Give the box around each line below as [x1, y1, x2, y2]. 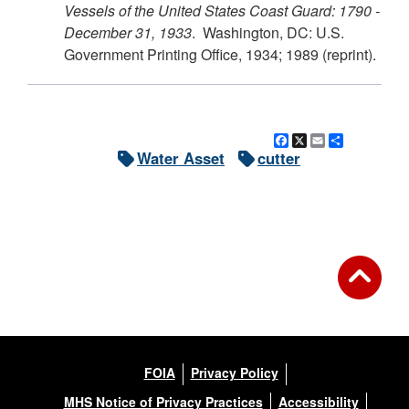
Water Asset [137, 147, 225, 170]
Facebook [288, 130, 358, 152]
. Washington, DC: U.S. [192, 22, 344, 44]
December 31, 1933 [64, 22, 192, 44]
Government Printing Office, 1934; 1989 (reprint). [64, 44, 376, 66]
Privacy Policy [190, 363, 278, 383]
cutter [257, 147, 300, 170]
